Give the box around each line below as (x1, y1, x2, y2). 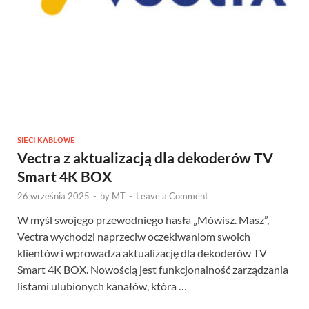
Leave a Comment (136, 190, 208, 201)
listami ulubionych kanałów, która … (17, 279, 187, 292)
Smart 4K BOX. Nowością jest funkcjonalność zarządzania (17, 263, 288, 276)
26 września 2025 (17, 190, 90, 201)
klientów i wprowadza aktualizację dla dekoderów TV (17, 246, 267, 259)
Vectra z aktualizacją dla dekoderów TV (17, 149, 273, 166)
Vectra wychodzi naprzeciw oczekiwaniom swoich (17, 230, 250, 243)
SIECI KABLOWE (17, 135, 75, 145)
